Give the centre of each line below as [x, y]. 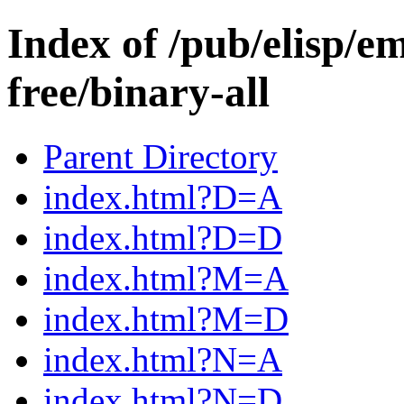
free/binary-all [138, 92]
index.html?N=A [163, 359]
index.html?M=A [166, 278]
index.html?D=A [163, 197]
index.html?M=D [166, 318]
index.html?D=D [163, 237]
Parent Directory [161, 156]
